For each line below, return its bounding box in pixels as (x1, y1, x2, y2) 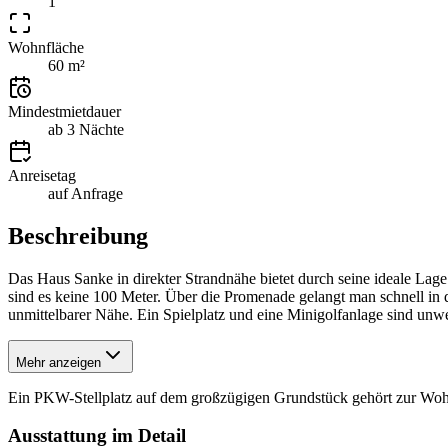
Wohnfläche (8, 38, 84, 56)
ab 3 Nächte (48, 120, 124, 138)
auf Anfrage (48, 184, 123, 202)
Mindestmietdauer (8, 102, 121, 120)
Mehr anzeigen (16, 354, 101, 370)
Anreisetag (8, 166, 76, 184)
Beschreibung (8, 222, 148, 249)
